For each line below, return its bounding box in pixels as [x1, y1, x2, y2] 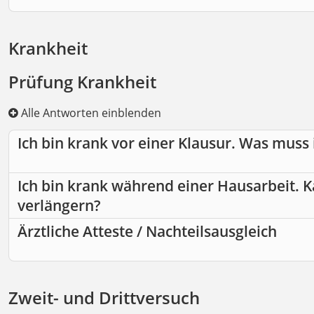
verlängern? [18, 196, 101, 216]
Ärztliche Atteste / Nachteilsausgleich [18, 221, 277, 242]
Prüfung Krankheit [8, 70, 156, 94]
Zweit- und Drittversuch [8, 286, 200, 310]
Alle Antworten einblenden [18, 105, 161, 121]
